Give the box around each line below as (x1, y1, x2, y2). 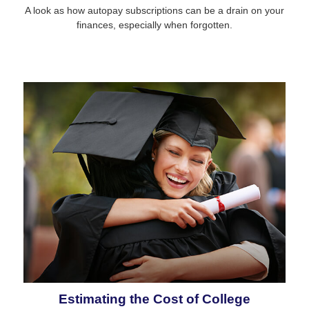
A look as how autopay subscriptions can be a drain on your (25, 5, 284, 17)
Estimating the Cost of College (59, 292, 250, 307)
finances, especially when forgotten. (77, 19, 232, 31)
